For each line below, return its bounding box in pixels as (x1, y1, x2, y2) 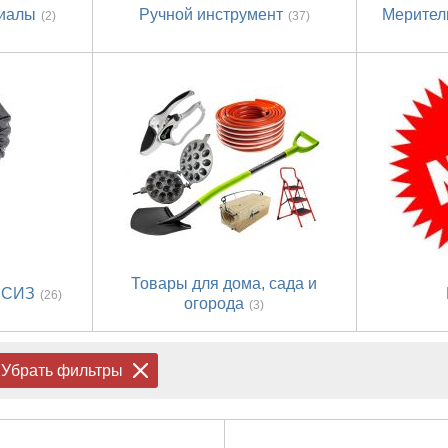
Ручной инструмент (138, 6, 283, 24)
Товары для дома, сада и (131, 275, 318, 293)
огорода (184, 295, 245, 313)
